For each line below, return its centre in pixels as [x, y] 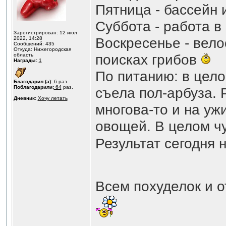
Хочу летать [52, 98]
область [23, 55]
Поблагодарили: [34, 87]
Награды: [25, 60]
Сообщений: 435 [34, 44]
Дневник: [25, 98]
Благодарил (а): [33, 81]
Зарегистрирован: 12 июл [45, 33]
